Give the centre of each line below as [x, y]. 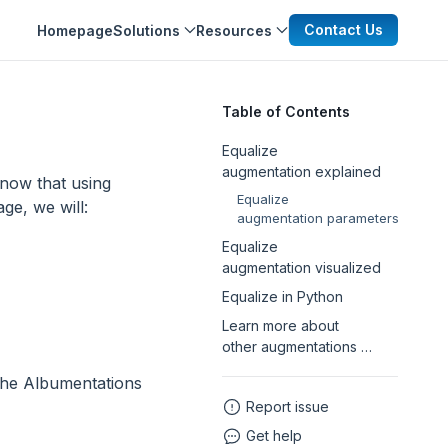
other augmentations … [297, 346]
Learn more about [280, 325]
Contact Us [343, 29]
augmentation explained [301, 171]
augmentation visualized [301, 267]
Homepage [75, 30]
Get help [274, 435]
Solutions [146, 30]
